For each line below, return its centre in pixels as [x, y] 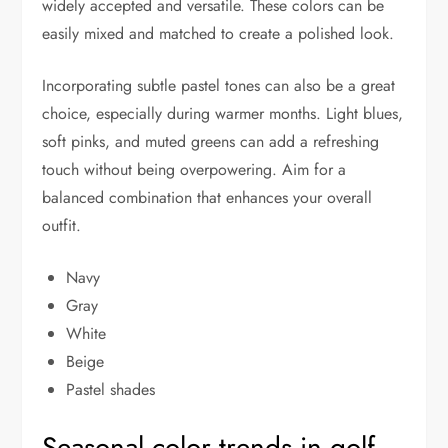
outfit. [62, 226]
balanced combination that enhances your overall [207, 198]
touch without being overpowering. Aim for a [194, 170]
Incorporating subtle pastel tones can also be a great [219, 86]
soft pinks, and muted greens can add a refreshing [211, 142]
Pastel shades [111, 390]
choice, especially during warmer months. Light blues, [223, 114]
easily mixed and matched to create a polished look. [218, 34]
